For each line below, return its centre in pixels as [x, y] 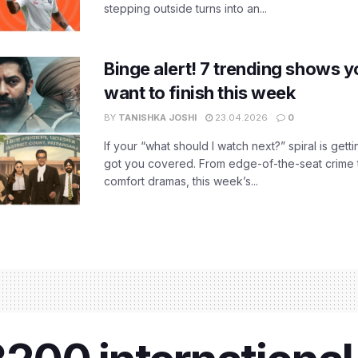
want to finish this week [200, 93]
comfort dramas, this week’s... [181, 181]
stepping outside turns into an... [185, 9]
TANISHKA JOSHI [157, 117]
